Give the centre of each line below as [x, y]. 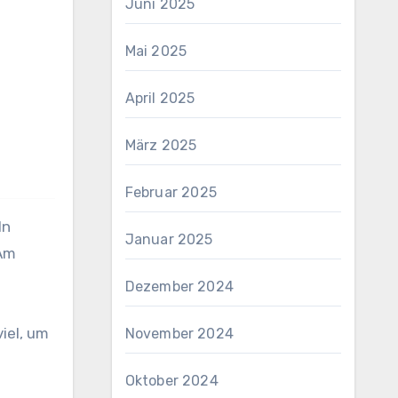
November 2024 [179, 334]
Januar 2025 [169, 239]
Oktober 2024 [171, 381]
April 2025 [160, 98]
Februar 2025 [171, 192]
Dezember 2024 [179, 287]
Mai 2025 [156, 51]
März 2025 [161, 145]
